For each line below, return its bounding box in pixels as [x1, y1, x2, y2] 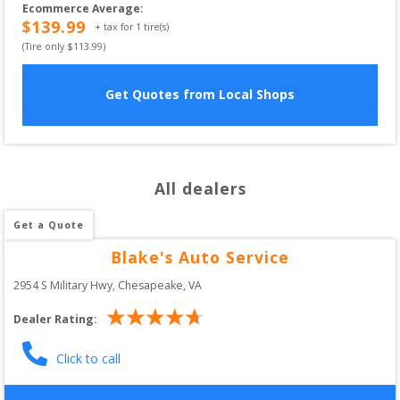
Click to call [56, 349, 121, 367]
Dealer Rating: [13, 312, 97, 328]
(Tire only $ [22, 39, 73, 53]
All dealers [154, 177, 246, 199]
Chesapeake [118, 277, 183, 293]
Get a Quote [13, 218, 84, 231]
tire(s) [141, 21, 169, 34]
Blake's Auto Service [111, 246, 289, 268]
